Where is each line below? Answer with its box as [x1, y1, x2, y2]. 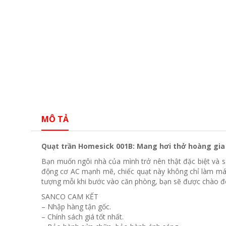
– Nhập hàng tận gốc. [41, 202, 111, 212]
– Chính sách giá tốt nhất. [41, 212, 124, 222]
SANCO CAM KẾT [41, 192, 98, 202]
